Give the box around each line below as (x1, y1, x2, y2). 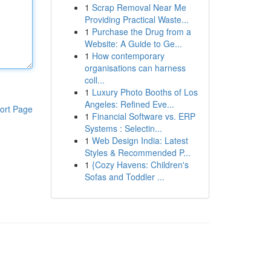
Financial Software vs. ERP (91, 110, 195, 122)
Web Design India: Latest (91, 134, 188, 146)
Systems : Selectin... (84, 122, 162, 134)
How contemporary (91, 50, 165, 62)
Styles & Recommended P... (84, 146, 191, 158)
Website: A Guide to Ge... (84, 38, 182, 50)
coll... (84, 74, 105, 86)
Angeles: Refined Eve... (84, 98, 174, 110)
